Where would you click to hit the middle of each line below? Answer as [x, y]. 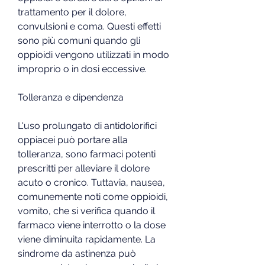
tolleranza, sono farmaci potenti [87, 154]
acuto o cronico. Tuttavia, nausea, [91, 182]
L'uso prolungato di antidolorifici [87, 125]
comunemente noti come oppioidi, [93, 196]
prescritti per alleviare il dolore [84, 168]
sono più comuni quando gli [79, 40]
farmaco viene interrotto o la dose [92, 225]
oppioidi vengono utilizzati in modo [93, 54]
